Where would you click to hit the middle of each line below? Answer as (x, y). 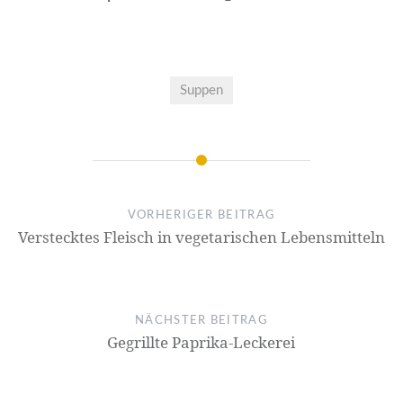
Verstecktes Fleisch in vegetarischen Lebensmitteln (201, 237)
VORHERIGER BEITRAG (201, 215)
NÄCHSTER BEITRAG (201, 320)
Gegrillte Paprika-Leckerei (201, 342)
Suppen (201, 90)
